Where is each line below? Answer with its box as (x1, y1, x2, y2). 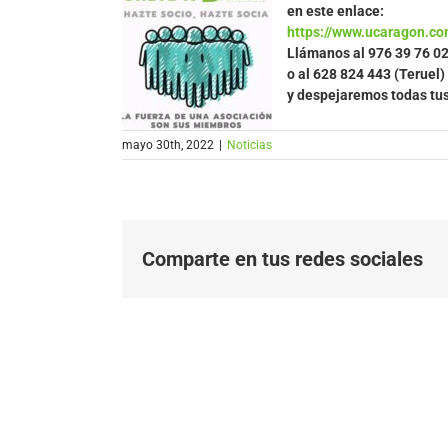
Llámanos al (287, 45, 368, 62)
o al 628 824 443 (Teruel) (287, 66, 445, 83)
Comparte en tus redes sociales (142, 247, 423, 272)
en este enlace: (287, 3, 384, 20)
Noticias (227, 138, 272, 153)
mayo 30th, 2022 (122, 138, 214, 153)
